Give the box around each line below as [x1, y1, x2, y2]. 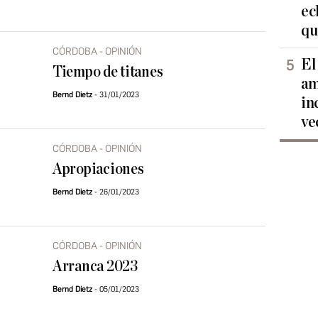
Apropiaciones [53, 161, 144, 177]
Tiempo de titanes [53, 64, 163, 80]
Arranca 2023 [53, 258, 138, 275]
